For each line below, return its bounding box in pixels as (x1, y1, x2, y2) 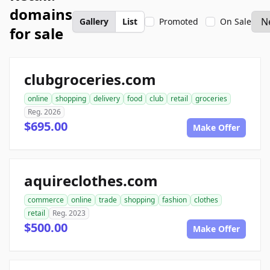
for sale (10, 24, 63, 43)
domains (10, 4, 72, 24)
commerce (28, 195, 64, 205)
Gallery (80, 16, 108, 27)
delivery (93, 93, 120, 104)
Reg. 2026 (28, 107, 61, 117)
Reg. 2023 (52, 208, 86, 218)
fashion (162, 195, 187, 205)
